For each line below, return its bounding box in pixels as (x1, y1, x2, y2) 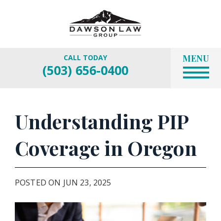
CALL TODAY (64, 53, 107, 62)
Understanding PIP (15, 108, 189, 134)
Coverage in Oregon (15, 135, 197, 161)
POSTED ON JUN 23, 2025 (15, 177, 111, 188)
